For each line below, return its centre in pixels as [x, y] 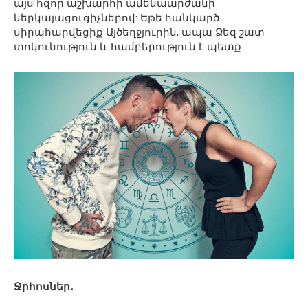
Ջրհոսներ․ [44, 286]
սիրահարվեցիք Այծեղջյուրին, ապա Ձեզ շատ [139, 32]
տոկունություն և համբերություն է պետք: [129, 46]
